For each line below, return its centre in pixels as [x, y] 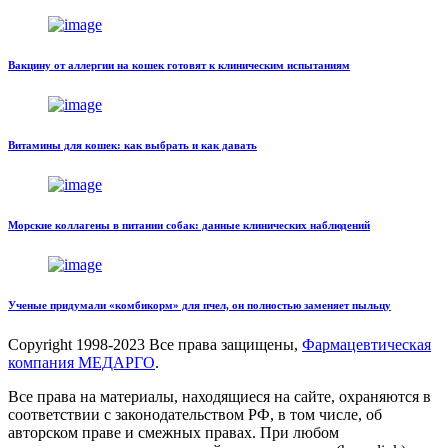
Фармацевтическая [366, 345]
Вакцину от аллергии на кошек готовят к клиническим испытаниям [179, 65]
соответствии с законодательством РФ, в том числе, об [195, 415]
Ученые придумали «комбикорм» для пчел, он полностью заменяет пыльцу [199, 305]
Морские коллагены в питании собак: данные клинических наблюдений [189, 225]
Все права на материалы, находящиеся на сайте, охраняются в [219, 397]
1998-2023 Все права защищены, [189, 345]
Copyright [42, 345]
